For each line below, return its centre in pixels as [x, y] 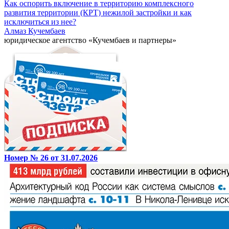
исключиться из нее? [40, 22]
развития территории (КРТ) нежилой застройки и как [98, 13]
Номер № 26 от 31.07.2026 [51, 158]
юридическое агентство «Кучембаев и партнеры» [90, 40]
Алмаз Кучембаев [35, 31]
